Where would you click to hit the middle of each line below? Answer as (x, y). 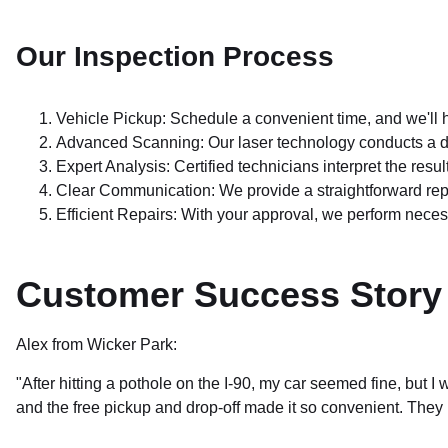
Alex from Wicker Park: (96, 344)
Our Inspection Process (175, 56)
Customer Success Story (229, 294)
